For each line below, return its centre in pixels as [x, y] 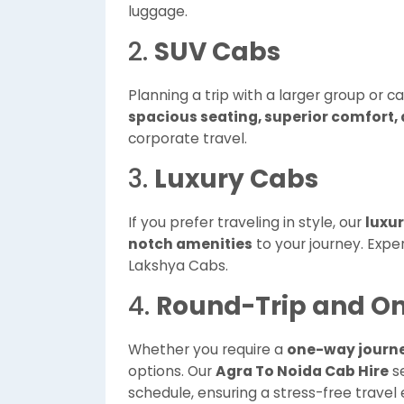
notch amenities [190, 244]
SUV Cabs [217, 52]
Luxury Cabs [236, 179]
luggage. [158, 11]
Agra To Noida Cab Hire [302, 371]
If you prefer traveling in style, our [247, 222]
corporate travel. [188, 138]
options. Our [172, 371]
